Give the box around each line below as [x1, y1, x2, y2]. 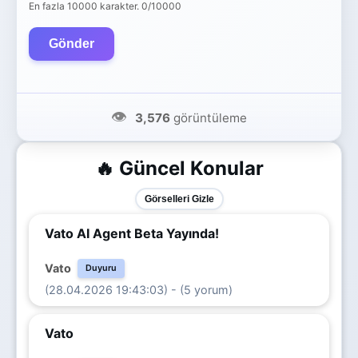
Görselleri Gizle [144, 193, 214, 205]
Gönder [49, 36, 94, 50]
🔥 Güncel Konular [94, 156, 264, 180]
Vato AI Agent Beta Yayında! [45, 225, 219, 241]
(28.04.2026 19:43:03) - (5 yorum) [45, 282, 233, 296]
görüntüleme [170, 109, 247, 125]
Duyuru [86, 262, 117, 273]
